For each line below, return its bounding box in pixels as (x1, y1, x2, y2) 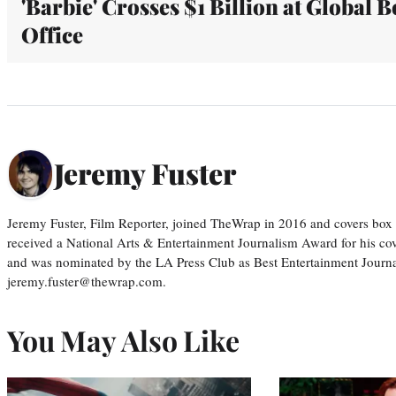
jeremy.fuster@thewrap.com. (7, 271, 166, 290)
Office (21, 19, 83, 49)
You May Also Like (7, 320, 240, 359)
